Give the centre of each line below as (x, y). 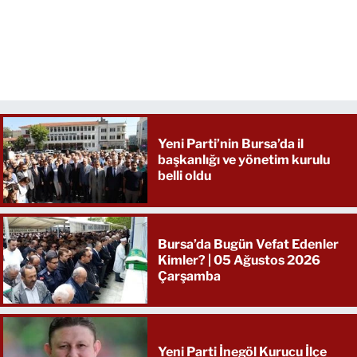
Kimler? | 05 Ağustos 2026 (239, 260)
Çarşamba (189, 276)
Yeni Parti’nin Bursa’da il (230, 144)
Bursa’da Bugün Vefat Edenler (248, 244)
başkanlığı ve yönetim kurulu (243, 160)
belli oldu (184, 176)
